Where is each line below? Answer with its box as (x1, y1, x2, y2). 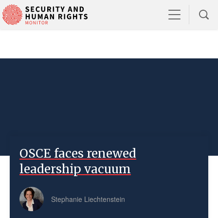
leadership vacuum (19, 162, 131, 177)
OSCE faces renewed (19, 146, 136, 161)
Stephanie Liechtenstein (51, 194, 125, 204)
